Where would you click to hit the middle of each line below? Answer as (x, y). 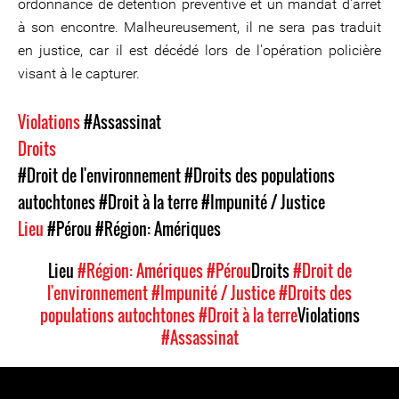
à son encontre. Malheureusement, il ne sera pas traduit (199, 27)
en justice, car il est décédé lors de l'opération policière (199, 50)
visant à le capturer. (79, 73)
